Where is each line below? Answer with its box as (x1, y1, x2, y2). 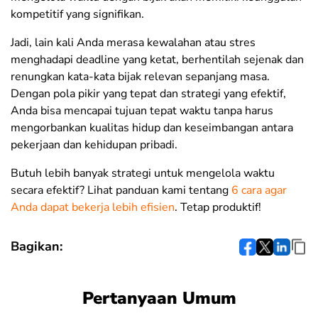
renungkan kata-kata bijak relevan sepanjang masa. (11, 69, 270, 85)
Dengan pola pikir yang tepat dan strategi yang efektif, (11, 86, 286, 102)
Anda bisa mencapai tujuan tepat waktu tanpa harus (11, 103, 273, 119)
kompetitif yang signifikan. (11, 6, 144, 23)
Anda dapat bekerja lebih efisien (11, 199, 175, 216)
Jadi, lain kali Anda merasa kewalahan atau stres (11, 35, 256, 51)
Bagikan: (11, 238, 62, 256)
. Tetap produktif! (175, 199, 261, 216)
